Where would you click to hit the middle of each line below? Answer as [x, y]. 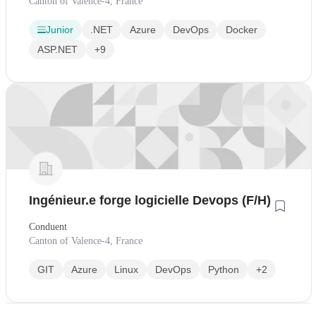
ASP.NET [57, 50]
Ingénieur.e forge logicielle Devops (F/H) [150, 201]
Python [224, 270]
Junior [60, 30]
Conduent [48, 227]
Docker [242, 30]
